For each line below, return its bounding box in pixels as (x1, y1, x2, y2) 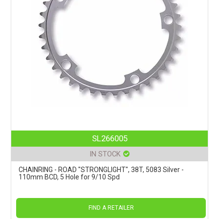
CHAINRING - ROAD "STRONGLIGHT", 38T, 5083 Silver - (19, 165, 184, 174)
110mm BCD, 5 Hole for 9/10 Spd (19, 173, 120, 181)
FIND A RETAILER (88, 204, 134, 211)
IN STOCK (89, 149, 121, 158)
